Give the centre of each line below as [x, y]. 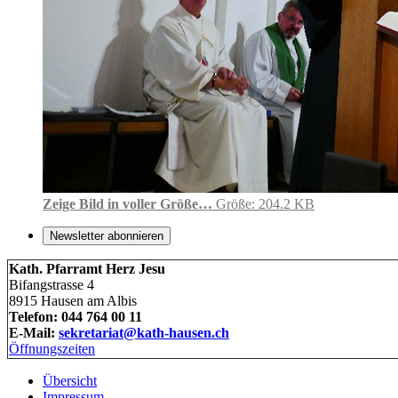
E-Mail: [34, 332]
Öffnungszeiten [52, 348]
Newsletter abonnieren [107, 235]
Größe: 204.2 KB [265, 203]
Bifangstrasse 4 [52, 284]
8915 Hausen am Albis [73, 300]
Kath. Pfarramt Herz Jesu [87, 268]
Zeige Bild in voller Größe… [127, 203]
